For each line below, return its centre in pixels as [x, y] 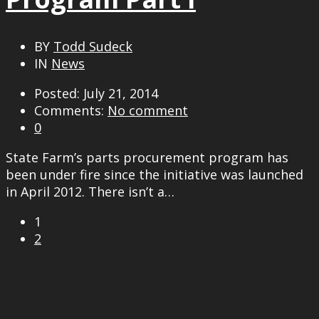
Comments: [71, 110]
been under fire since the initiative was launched [155, 174]
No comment [148, 110]
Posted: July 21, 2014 [96, 93]
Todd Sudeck [93, 46]
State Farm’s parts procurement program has [147, 157]
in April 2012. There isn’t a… [90, 191]
